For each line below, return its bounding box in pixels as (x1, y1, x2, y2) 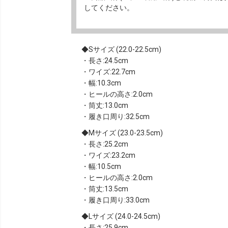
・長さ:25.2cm (81, 139, 128, 148)
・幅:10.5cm (81, 162, 121, 170)
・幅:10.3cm (81, 78, 121, 87)
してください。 (84, 3, 134, 12)
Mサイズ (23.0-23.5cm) (89, 128, 163, 137)
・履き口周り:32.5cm (81, 112, 150, 121)
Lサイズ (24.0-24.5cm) (89, 212, 160, 220)
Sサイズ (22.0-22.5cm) (89, 45, 161, 53)
